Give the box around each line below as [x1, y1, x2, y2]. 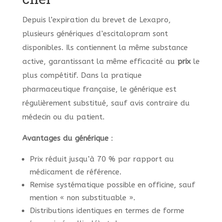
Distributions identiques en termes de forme [29, 206, 184, 216]
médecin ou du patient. [22, 112, 105, 122]
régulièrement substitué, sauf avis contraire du [22, 99, 190, 108]
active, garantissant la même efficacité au [22, 57, 177, 66]
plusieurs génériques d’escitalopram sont [22, 29, 168, 39]
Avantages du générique [22, 134, 109, 143]
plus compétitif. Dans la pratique [22, 71, 142, 80]
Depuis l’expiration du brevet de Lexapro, [22, 15, 171, 25]
